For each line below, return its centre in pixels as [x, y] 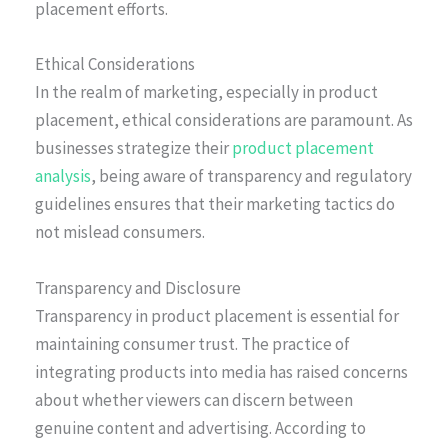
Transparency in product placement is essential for [217, 315]
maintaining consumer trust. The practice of [192, 343]
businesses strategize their [133, 148]
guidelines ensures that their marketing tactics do [215, 204]
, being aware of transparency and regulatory [251, 176]
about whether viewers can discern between [194, 399]
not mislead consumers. [120, 232]
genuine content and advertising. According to [200, 427]
